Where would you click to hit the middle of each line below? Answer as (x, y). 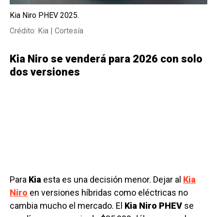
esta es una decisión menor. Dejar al (112, 179)
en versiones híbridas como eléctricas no (108, 192)
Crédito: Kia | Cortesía (46, 31)
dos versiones (45, 72)
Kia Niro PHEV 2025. (44, 15)
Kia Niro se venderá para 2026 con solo (106, 59)
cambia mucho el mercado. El (67, 205)
